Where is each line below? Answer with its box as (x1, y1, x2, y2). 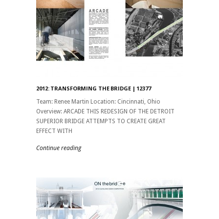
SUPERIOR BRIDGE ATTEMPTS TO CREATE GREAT (36, 117, 166, 125)
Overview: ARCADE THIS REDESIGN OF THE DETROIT (36, 108, 175, 115)
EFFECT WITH (36, 127, 72, 134)
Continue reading (36, 143, 81, 152)
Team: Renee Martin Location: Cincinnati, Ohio (36, 98, 160, 105)
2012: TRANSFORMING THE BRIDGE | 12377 (36, 84, 151, 92)
